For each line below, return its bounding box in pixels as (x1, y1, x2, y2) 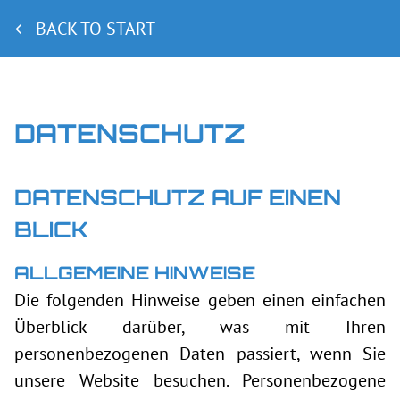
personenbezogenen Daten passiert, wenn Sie (14, 342, 386, 365)
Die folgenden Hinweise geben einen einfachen (14, 288, 386, 312)
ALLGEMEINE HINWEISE (14, 262, 255, 284)
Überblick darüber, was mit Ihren (14, 315, 386, 338)
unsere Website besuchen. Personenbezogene (14, 369, 386, 392)
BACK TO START (36, 17, 155, 40)
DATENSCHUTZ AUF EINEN (14, 184, 341, 211)
